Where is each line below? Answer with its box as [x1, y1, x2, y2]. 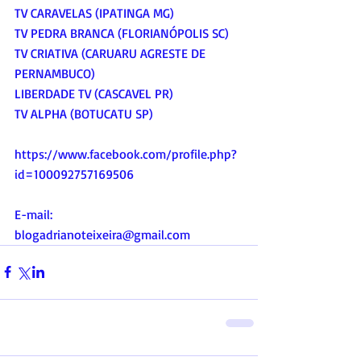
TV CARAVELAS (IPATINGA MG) [15, 4, 174, 21]
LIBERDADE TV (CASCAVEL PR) [15, 85, 173, 102]
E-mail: [15, 205, 52, 222]
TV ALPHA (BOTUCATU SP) [15, 105, 153, 122]
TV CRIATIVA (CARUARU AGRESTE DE [15, 44, 209, 61]
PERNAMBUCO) [15, 64, 95, 81]
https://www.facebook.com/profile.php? [15, 145, 237, 162]
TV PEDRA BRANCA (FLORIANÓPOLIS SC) [15, 24, 229, 41]
